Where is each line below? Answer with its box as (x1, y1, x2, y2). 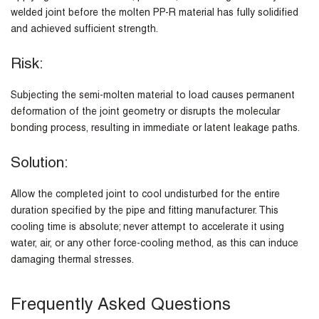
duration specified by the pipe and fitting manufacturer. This (11, 206, 278, 217)
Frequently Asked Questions (11, 298, 231, 315)
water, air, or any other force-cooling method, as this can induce (11, 239, 298, 250)
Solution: (11, 157, 73, 172)
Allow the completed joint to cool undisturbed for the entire (11, 190, 280, 201)
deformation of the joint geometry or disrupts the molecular (11, 108, 280, 118)
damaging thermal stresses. (11, 256, 134, 266)
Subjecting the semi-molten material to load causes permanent (11, 91, 295, 102)
